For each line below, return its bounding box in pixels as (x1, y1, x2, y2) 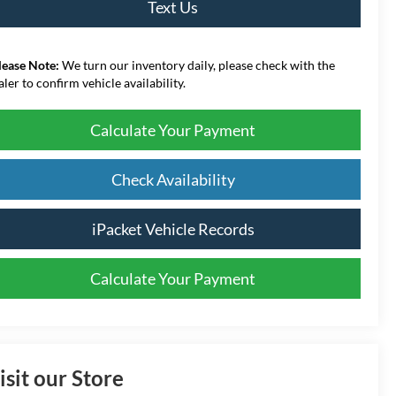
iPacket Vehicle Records (91, 218, 255, 239)
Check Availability (110, 169, 235, 189)
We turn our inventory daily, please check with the (59, 57, 336, 72)
